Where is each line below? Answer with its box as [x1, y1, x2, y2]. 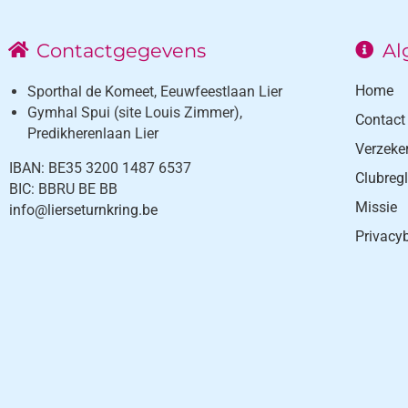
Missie [354, 199, 397, 216]
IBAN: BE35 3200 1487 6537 [9, 159, 191, 177]
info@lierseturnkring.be [9, 201, 158, 219]
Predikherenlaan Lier [27, 125, 158, 142]
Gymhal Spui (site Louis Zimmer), [27, 104, 242, 121]
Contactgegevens [36, 39, 206, 62]
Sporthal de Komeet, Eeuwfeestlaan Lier [27, 83, 282, 100]
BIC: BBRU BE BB [9, 180, 117, 198]
